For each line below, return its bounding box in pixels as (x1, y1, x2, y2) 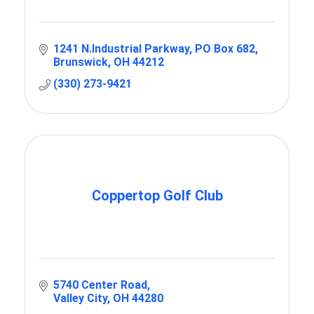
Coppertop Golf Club (91, 187, 223, 205)
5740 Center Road (53, 278, 147, 292)
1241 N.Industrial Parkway (53, 42, 189, 56)
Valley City (53, 292, 107, 306)
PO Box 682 (195, 42, 255, 56)
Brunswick (53, 55, 108, 69)
